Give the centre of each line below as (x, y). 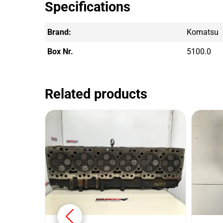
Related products (96, 94)
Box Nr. (60, 51)
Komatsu (202, 32)
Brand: (59, 32)
